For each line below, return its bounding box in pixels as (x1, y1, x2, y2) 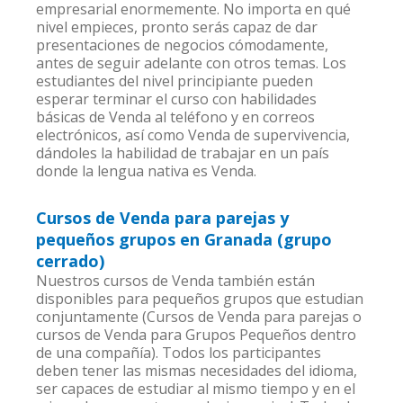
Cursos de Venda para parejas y (36, 207, 290, 228)
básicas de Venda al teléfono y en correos (36, 107, 316, 127)
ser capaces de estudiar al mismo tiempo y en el (36, 379, 356, 399)
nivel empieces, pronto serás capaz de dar (36, 17, 318, 37)
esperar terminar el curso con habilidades (36, 89, 318, 109)
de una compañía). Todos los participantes (36, 343, 322, 363)
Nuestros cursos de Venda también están (36, 271, 316, 291)
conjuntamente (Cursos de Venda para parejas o (36, 307, 363, 327)
